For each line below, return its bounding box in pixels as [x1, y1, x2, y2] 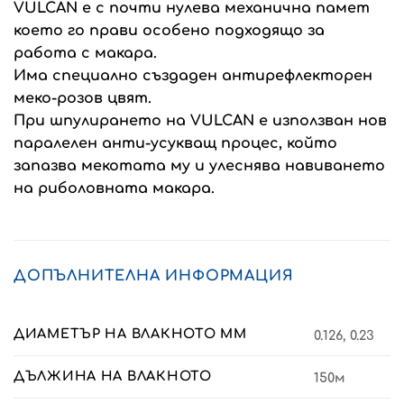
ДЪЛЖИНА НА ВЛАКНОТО [14, 369, 212, 384]
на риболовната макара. [14, 179, 215, 197]
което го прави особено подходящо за [14, 22, 325, 39]
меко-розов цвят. [14, 89, 151, 106]
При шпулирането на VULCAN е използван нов [14, 112, 387, 129]
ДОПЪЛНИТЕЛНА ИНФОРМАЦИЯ [14, 268, 294, 285]
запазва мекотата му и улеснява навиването [14, 157, 385, 174]
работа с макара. [14, 44, 157, 61]
